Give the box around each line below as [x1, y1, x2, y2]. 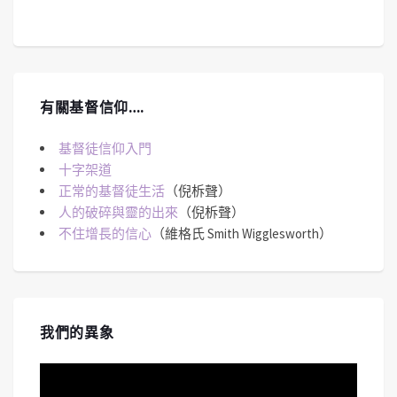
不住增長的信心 [58, 224, 152, 242]
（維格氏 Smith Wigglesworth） [152, 224, 332, 242]
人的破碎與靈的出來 [58, 203, 178, 221]
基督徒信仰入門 [58, 139, 152, 157]
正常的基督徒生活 [58, 182, 165, 199]
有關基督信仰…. [40, 98, 145, 116]
